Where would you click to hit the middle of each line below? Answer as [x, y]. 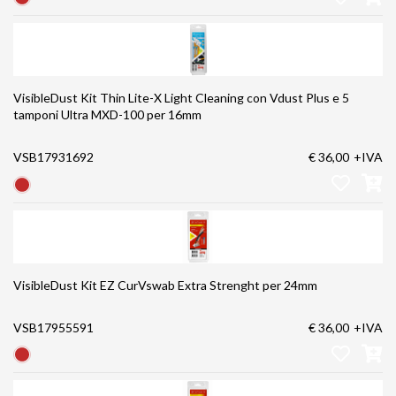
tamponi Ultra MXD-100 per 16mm [107, 115]
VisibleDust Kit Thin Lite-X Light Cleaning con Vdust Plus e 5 [181, 98]
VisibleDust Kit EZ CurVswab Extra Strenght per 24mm [165, 285]
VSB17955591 [53, 327]
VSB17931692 [53, 157]
